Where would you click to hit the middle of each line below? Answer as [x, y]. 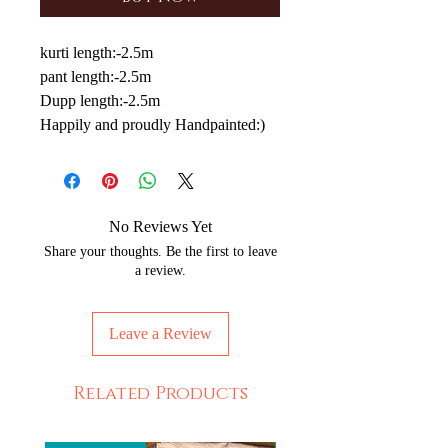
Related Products [160, 394]
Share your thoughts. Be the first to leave [160, 252]
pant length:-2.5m [95, 77]
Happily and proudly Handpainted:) [152, 125]
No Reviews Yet [160, 227]
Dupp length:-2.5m [100, 101]
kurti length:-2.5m [96, 53]
